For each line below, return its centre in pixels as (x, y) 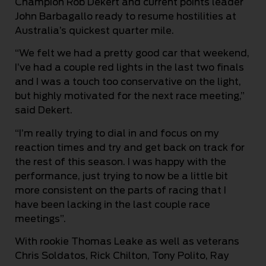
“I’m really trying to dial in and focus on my (117, 133)
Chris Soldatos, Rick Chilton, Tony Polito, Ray (122, 256)
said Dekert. (44, 110)
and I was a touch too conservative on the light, (128, 82)
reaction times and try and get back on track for (130, 147)
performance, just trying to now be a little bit (121, 176)
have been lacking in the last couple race (113, 204)
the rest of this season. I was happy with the (121, 161)
